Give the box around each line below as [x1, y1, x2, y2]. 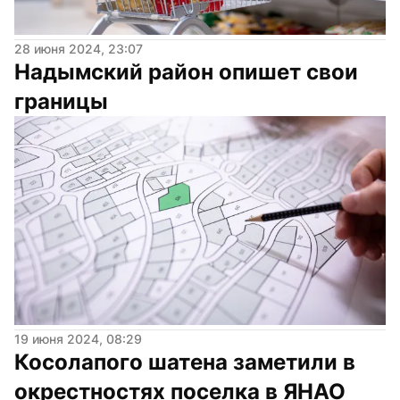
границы [14, 87, 108, 114]
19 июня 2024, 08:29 [14, 330, 142, 346]
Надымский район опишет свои [14, 58, 358, 85]
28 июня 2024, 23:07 [14, 40, 143, 56]
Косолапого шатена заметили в [14, 348, 355, 375]
